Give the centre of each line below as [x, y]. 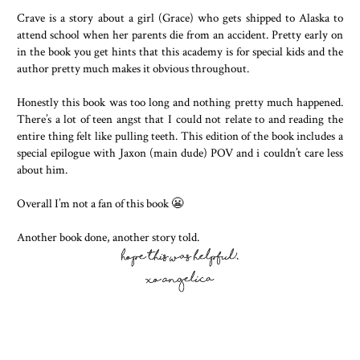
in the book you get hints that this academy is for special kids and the [180, 52]
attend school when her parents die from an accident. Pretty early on [180, 35]
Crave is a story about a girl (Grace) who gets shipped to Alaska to [180, 18]
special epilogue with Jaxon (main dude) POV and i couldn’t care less [180, 153]
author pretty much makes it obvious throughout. [134, 69]
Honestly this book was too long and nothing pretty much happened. [180, 102]
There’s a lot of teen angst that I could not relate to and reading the [180, 119]
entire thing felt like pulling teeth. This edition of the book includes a [180, 136]
